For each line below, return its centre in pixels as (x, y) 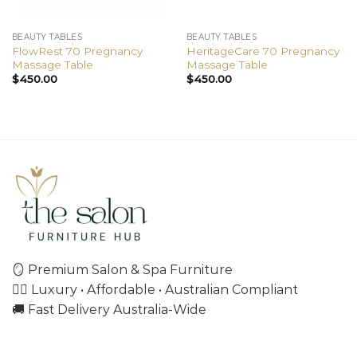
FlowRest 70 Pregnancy (77, 51)
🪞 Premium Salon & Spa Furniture (122, 269)
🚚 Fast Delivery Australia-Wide (109, 309)
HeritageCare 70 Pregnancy (263, 51)
